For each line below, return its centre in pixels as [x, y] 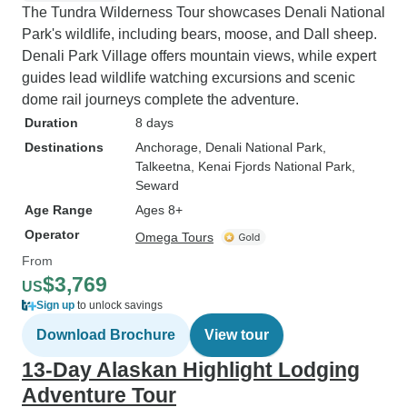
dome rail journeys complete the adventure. [160, 99]
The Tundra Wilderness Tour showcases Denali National [203, 12]
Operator [52, 234]
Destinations [64, 147]
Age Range [59, 210]
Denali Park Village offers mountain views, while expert [199, 56]
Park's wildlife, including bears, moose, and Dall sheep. [199, 34]
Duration [51, 123]
